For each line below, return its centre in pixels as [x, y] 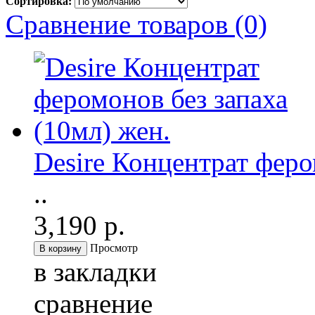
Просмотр [114, 248]
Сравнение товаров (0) [136, 25]
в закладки [95, 272]
